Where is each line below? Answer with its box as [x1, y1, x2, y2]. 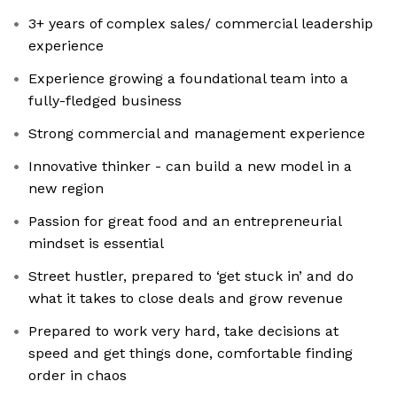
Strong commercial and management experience [28, 125, 365, 143]
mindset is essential [28, 235, 164, 253]
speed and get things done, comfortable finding [28, 345, 353, 362]
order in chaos [28, 367, 127, 385]
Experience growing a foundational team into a [28, 70, 348, 88]
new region [28, 180, 104, 198]
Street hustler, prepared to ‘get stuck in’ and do [28, 268, 354, 285]
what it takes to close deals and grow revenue [28, 290, 343, 307]
